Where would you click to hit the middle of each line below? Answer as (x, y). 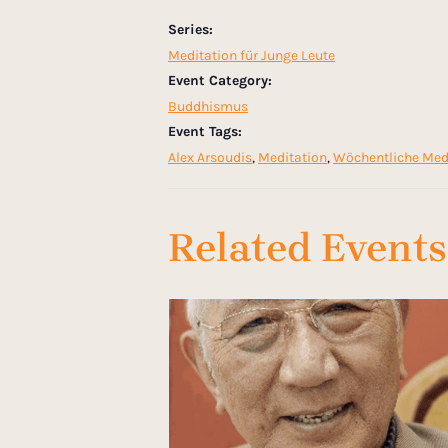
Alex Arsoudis (210, 158)
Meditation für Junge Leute (251, 56)
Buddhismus (208, 107)
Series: (190, 30)
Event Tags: (205, 132)
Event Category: (220, 81)
